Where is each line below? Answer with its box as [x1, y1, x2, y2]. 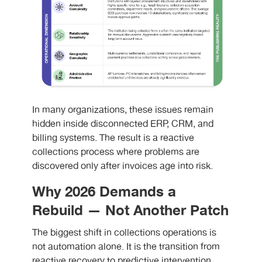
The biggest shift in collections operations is [32, 225, 216, 240]
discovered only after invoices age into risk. [32, 158, 213, 174]
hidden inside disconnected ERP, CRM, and [32, 116, 213, 132]
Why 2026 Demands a [32, 180, 176, 204]
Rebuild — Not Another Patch [32, 199, 229, 222]
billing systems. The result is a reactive [32, 130, 194, 146]
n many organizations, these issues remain [35, 102, 213, 118]
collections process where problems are [32, 144, 199, 160]
